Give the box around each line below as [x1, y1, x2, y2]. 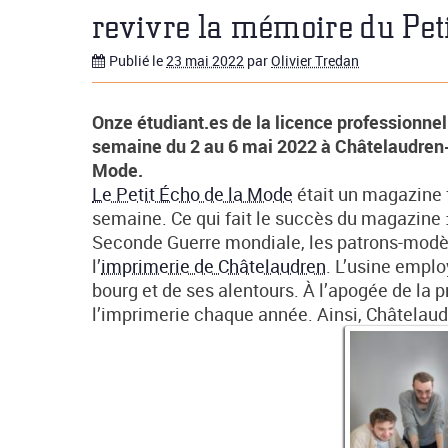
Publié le [109, 51, 166, 71]
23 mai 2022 [166, 51, 244, 71]
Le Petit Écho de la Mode [92, 181, 293, 206]
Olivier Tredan [271, 51, 359, 71]
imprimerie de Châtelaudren [101, 253, 326, 278]
